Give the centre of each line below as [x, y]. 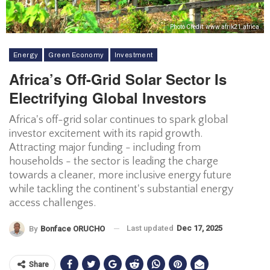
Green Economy [76, 55]
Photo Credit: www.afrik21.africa [215, 27]
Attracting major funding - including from [105, 148]
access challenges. [52, 203]
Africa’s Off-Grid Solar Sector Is [118, 79]
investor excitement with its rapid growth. [106, 134]
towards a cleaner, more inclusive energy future [120, 175]
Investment [133, 55]
